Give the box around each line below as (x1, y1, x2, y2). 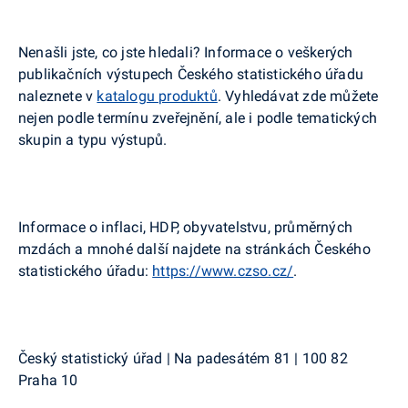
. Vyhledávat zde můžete (217, 87, 379, 105)
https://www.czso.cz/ (152, 261, 294, 280)
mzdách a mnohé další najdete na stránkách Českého (18, 240, 371, 258)
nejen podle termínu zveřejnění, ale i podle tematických (18, 108, 377, 127)
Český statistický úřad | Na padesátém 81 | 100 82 (18, 349, 348, 367)
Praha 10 (18, 371, 78, 389)
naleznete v (18, 87, 97, 105)
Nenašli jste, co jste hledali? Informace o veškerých (18, 43, 353, 61)
